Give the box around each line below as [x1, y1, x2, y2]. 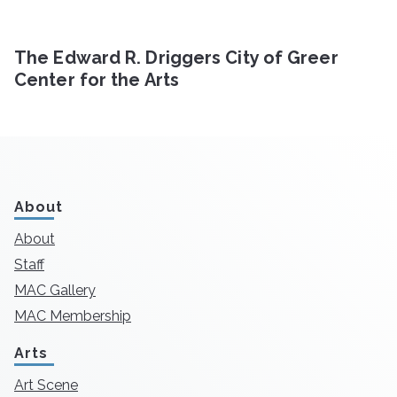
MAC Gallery [14, 281, 96, 299]
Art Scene [14, 376, 78, 393]
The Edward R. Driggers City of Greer [14, 47, 339, 69]
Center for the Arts [14, 69, 179, 91]
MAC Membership [14, 307, 131, 324]
